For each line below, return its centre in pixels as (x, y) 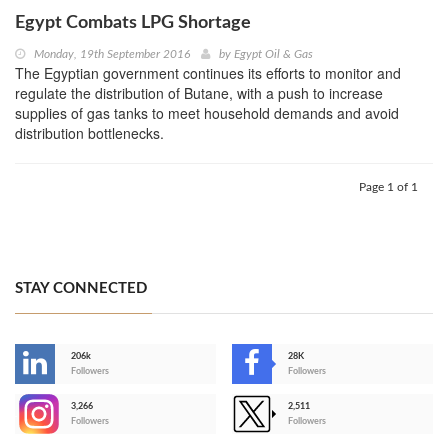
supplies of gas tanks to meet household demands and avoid (207, 113)
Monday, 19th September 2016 (112, 54)
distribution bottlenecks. (89, 133)
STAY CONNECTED (81, 289)
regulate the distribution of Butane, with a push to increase (199, 93)
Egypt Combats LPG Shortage (133, 23)
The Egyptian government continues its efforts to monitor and (208, 73)
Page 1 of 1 (388, 187)
